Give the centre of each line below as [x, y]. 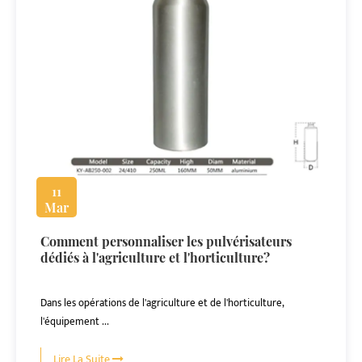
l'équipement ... [75, 322]
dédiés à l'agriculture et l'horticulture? [155, 257]
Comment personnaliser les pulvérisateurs [166, 241]
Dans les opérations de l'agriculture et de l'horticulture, [162, 303]
